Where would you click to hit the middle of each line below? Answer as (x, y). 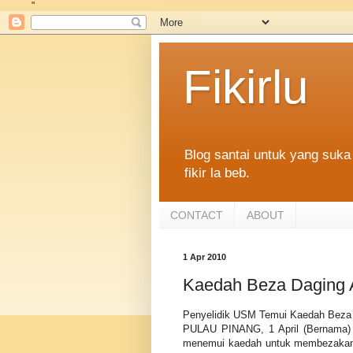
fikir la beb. (217, 173)
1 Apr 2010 (204, 257)
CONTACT (197, 215)
